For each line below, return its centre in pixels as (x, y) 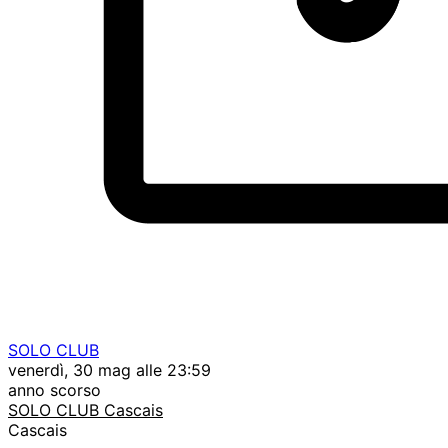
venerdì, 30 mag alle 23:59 (109, 369)
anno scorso (54, 389)
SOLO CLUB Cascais (85, 409)
